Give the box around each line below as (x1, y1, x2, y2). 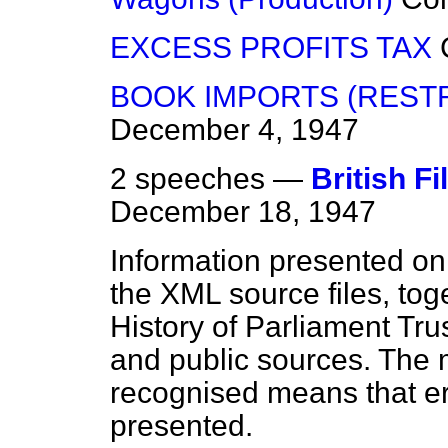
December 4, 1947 (110, 113, 359, 147)
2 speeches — (110, 162, 311, 196)
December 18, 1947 (110, 195, 376, 229)
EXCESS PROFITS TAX (110, 31, 432, 65)
